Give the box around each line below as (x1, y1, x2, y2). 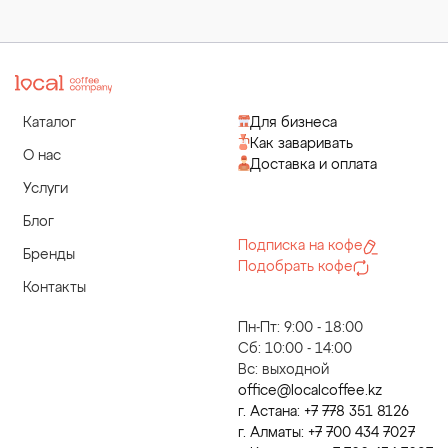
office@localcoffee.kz (238, 384, 382, 398)
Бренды (23, 248, 75, 262)
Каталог (23, 116, 76, 130)
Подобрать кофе (238, 260, 353, 274)
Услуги (23, 182, 68, 196)
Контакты (23, 281, 86, 295)
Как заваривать (250, 137, 353, 151)
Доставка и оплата (250, 158, 377, 172)
